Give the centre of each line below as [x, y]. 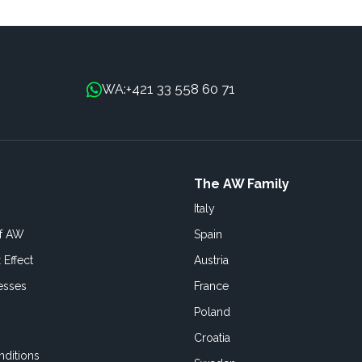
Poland [212, 312]
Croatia [212, 338]
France [211, 286]
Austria [211, 260]
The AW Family [242, 184]
